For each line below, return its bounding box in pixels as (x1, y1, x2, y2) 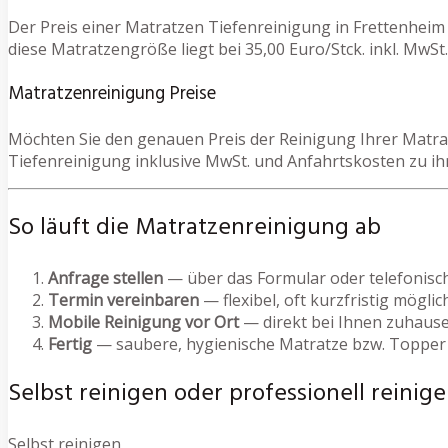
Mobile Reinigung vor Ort (48, 311, 239, 334)
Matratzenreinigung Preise (8, 78, 216, 109)
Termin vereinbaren (48, 289, 199, 312)
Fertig (48, 333, 92, 356)
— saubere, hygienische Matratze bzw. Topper (92, 333, 446, 356)
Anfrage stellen (48, 267, 163, 290)
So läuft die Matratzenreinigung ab (8, 209, 381, 248)
